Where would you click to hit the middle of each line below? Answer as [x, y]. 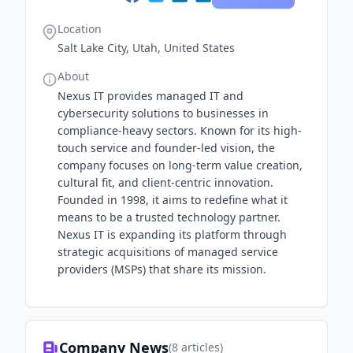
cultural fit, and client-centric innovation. [165, 182]
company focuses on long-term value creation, [180, 165]
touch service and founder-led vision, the [166, 148]
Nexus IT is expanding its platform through [172, 234]
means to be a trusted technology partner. [169, 217]
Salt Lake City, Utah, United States [146, 48]
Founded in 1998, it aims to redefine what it [173, 200]
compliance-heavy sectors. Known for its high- [180, 130]
